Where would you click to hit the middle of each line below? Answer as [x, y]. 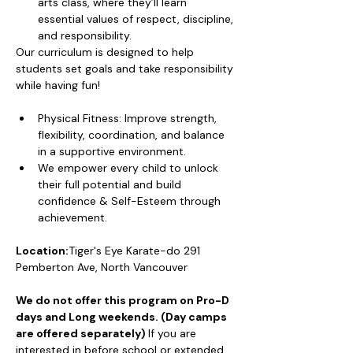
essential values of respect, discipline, [137, 19]
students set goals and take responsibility [126, 69]
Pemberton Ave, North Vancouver [102, 267]
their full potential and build [111, 184]
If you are [174, 333]
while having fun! [58, 85]
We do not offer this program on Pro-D [124, 300]
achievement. [72, 217]
